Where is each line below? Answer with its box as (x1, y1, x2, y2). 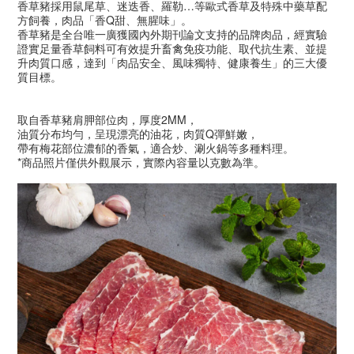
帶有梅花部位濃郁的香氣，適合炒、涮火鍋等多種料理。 (17, 139, 294, 156)
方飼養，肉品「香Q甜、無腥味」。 (17, 11, 192, 28)
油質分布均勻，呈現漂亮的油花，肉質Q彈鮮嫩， (17, 125, 258, 141)
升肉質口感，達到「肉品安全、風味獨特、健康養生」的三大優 (17, 54, 327, 70)
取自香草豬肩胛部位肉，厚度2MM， (17, 111, 198, 127)
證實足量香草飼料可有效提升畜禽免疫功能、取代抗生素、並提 (17, 40, 327, 56)
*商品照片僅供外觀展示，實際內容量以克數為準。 (17, 153, 265, 170)
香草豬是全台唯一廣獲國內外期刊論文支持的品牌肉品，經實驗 (17, 25, 327, 42)
